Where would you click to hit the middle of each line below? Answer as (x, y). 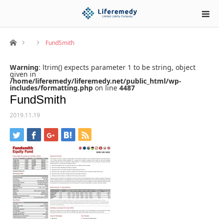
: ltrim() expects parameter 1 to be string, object (117, 67)
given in (23, 74)
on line (106, 88)
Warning (24, 67)
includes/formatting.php (51, 88)
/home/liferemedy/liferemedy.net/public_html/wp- (96, 81)
